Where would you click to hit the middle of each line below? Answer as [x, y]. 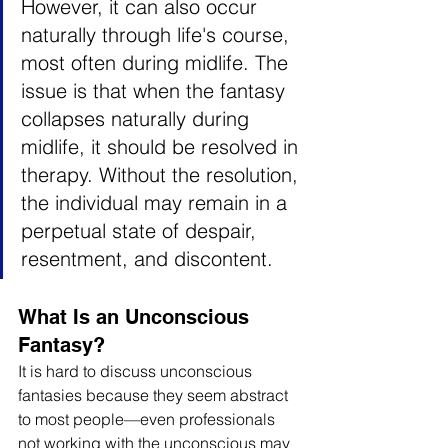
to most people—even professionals [148, 419]
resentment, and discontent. [147, 258]
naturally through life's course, [158, 34]
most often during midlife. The [157, 62]
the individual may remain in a [157, 202]
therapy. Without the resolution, [162, 174]
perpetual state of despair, [141, 230]
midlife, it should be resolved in [162, 146]
